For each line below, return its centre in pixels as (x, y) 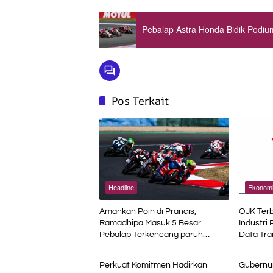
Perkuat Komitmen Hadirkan (153, 265)
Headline (121, 187)
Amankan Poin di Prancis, (148, 211)
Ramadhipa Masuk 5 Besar (150, 223)
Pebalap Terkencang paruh (151, 234)
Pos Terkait (140, 100)
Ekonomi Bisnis (131, 240)
